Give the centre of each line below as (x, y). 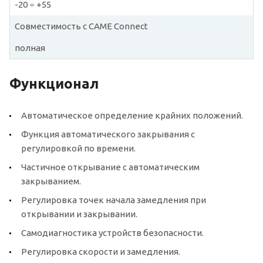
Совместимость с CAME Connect (81, 26)
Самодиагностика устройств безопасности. (112, 232)
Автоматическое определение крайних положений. (132, 115)
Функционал (54, 83)
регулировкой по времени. (78, 148)
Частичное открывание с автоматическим (110, 167)
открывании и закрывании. (79, 214)
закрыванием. (51, 181)
